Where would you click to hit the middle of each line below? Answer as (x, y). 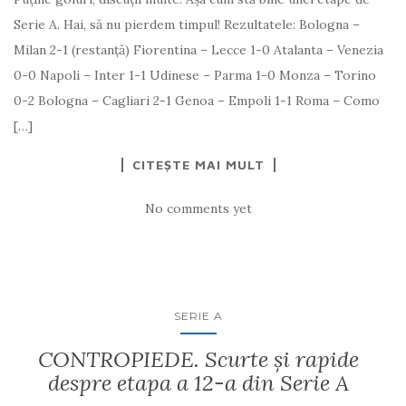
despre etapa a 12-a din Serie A (198, 382)
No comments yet (198, 208)
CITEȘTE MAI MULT (198, 164)
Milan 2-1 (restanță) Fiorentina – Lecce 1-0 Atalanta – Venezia (198, 49)
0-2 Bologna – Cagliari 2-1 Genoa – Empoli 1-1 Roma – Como (197, 100)
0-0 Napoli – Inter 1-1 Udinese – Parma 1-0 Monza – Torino (195, 75)
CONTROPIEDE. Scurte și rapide (198, 359)
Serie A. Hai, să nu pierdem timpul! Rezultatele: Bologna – (187, 24)
